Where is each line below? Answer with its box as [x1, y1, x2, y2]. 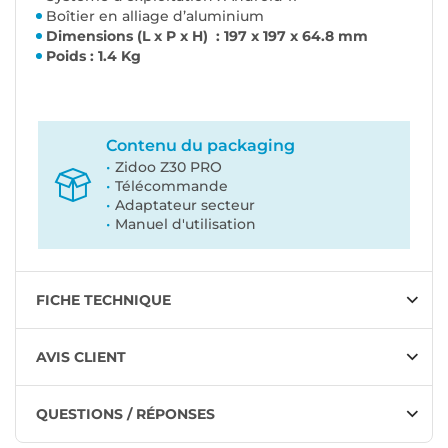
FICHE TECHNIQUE [36, 291, 171, 310]
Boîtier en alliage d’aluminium [46, 7, 264, 26]
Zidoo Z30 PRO [115, 158, 222, 177]
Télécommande [115, 177, 228, 196]
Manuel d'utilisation [115, 215, 256, 234]
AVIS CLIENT [36, 348, 126, 367]
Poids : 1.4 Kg [46, 47, 141, 66]
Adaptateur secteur [115, 196, 255, 215]
